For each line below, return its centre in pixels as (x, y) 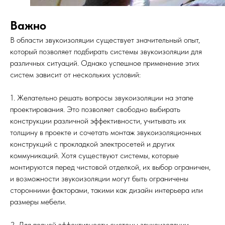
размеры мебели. (38, 202)
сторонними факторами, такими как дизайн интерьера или (106, 190)
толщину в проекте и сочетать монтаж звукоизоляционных (106, 132)
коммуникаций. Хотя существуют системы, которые (94, 155)
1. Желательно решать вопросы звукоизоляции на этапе (102, 98)
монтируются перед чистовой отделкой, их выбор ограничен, (110, 167)
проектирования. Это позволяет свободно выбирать (95, 109)
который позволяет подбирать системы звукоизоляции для (106, 51)
